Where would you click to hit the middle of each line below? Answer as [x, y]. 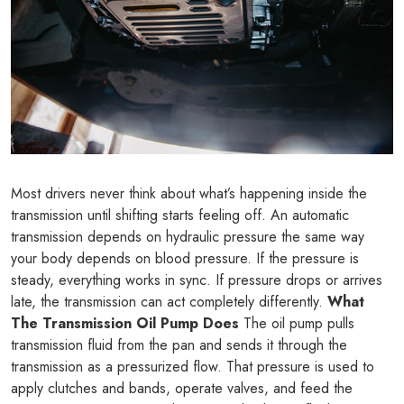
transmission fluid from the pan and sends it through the [179, 345]
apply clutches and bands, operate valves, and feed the [182, 389]
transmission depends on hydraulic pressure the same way [188, 237]
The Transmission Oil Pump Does [125, 324]
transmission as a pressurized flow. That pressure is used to [193, 367]
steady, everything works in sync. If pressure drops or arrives [197, 280]
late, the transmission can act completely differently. [169, 302]
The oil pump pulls [297, 324]
